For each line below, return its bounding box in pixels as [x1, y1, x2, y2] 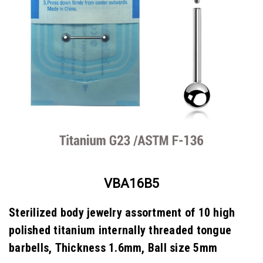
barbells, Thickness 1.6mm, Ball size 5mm [9, 240, 217, 255]
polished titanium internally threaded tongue [9, 222, 231, 237]
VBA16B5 [103, 176, 160, 191]
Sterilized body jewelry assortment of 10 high [9, 205, 235, 220]
